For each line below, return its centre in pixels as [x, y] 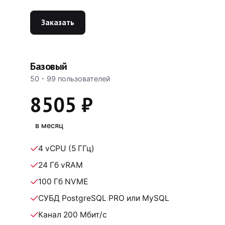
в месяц [49, 126]
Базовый [49, 66]
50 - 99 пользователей [70, 78]
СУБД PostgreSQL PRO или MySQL [104, 198]
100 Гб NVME [63, 182]
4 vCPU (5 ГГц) [66, 149]
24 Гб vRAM [61, 165]
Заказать [58, 22]
